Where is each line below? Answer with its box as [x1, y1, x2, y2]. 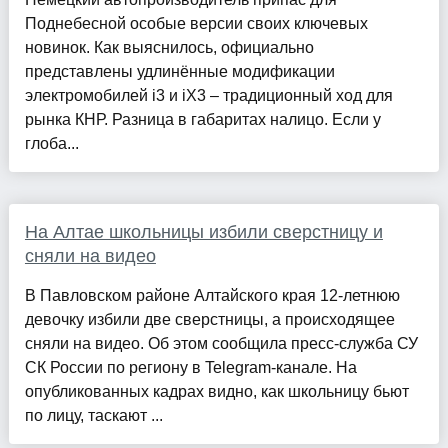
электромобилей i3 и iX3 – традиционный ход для [24, 87, 393, 105]
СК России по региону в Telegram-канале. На [24, 359, 357, 377]
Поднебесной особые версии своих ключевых [24, 15, 368, 33]
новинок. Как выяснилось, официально [24, 39, 314, 57]
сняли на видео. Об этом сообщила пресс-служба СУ [24, 335, 418, 353]
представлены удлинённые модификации [24, 63, 335, 81]
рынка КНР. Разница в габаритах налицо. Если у [24, 111, 381, 129]
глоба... [24, 135, 79, 153]
